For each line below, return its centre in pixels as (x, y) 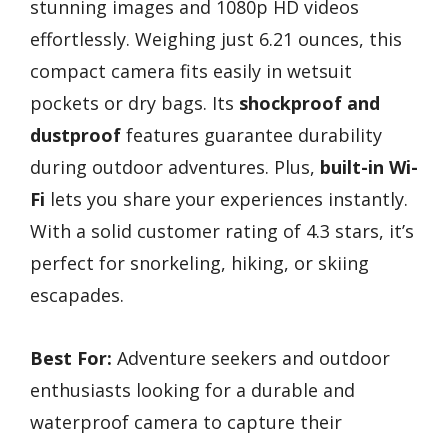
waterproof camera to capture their (186, 422)
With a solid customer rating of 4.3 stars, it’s (222, 231)
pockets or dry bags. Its (134, 103)
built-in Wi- (369, 167)
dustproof (75, 135)
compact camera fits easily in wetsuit (191, 71)
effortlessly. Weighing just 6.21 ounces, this (216, 39)
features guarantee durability (251, 135)
